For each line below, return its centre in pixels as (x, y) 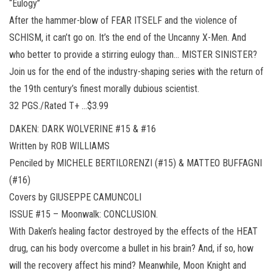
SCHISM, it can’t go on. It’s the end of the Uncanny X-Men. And (128, 37)
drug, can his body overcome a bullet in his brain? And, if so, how (131, 248)
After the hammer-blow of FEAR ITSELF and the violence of (123, 20)
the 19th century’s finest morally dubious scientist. (104, 88)
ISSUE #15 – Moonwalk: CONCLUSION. (83, 214)
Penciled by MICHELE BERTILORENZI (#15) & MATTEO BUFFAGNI (136, 163)
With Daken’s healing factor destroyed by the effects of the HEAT (133, 231)
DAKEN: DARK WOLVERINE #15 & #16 (83, 129)
